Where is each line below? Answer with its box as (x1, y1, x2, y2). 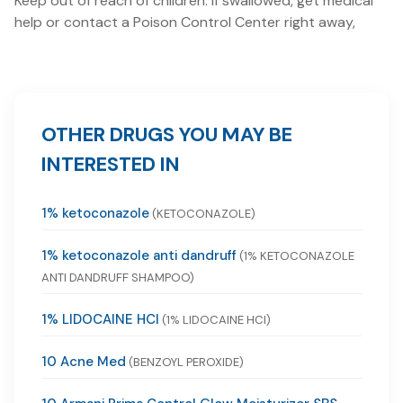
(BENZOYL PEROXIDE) (126, 354, 244, 371)
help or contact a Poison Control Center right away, (14, 13, 355, 32)
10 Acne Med (41, 353, 126, 372)
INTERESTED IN (41, 151, 180, 178)
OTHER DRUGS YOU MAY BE (41, 121, 292, 148)
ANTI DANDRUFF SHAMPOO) (41, 270, 194, 286)
